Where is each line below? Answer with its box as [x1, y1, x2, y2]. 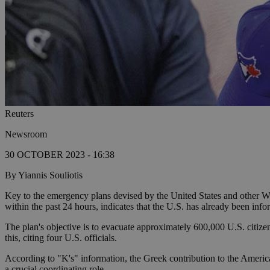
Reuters [5, 108, 34, 119]
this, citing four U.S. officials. [5, 233, 117, 243]
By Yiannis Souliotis [5, 170, 83, 181]
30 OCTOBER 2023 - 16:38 [5, 149, 115, 160]
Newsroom [5, 129, 47, 140]
